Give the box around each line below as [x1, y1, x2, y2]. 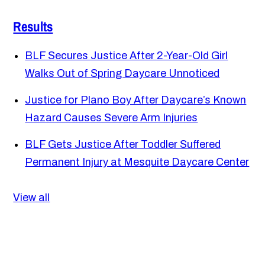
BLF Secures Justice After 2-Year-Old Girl [25, 50, 228, 62]
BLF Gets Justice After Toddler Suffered [25, 138, 221, 151]
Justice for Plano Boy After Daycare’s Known [25, 94, 247, 106]
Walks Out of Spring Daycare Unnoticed [25, 67, 220, 80]
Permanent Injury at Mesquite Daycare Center [25, 156, 250, 169]
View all [13, 192, 50, 204]
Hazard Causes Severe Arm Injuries [25, 112, 198, 124]
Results [13, 17, 53, 36]
